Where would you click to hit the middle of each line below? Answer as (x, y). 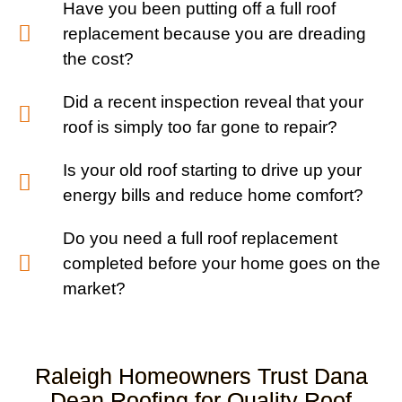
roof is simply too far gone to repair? (201, 127)
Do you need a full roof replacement (201, 238)
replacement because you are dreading (215, 33)
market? (95, 288)
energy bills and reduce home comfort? (214, 195)
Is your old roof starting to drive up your (213, 170)
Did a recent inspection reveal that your (214, 101)
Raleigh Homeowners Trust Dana (201, 376)
